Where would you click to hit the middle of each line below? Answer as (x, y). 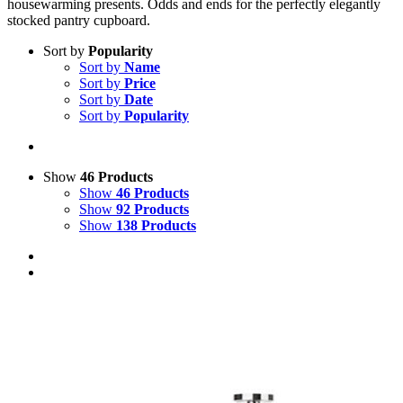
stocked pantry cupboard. (79, 20)
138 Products (156, 225)
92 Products (152, 209)
